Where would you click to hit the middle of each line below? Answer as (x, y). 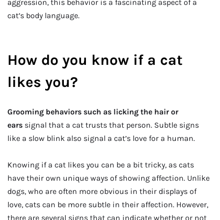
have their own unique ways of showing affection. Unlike (109, 178)
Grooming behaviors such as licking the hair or (93, 112)
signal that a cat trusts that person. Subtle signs (111, 125)
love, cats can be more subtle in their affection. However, (108, 204)
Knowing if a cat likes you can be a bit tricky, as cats (101, 165)
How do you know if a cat (95, 60)
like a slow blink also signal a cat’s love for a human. (101, 138)
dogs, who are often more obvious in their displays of (102, 191)
